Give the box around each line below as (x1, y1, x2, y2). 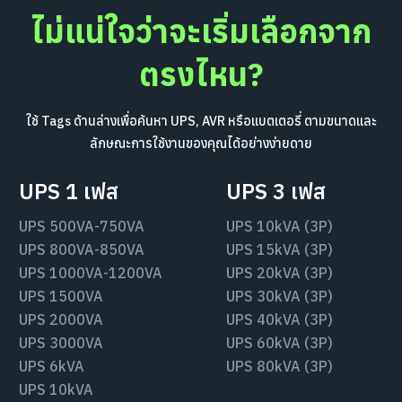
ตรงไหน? (139, 53, 263, 95)
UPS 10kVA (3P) (226, 216, 333, 235)
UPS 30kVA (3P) (226, 286, 333, 305)
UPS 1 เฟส (18, 176, 118, 205)
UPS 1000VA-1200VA (18, 263, 162, 282)
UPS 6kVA (18, 356, 84, 375)
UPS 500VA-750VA (18, 216, 144, 235)
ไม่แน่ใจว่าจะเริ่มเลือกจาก (31, 10, 371, 52)
